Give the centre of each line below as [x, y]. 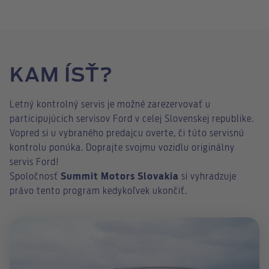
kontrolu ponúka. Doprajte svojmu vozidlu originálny [122, 148]
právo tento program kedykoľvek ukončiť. [98, 191]
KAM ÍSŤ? [61, 76]
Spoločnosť [35, 177]
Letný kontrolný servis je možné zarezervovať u [110, 105]
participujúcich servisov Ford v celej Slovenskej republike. [132, 119]
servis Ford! [35, 162]
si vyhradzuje [208, 177]
